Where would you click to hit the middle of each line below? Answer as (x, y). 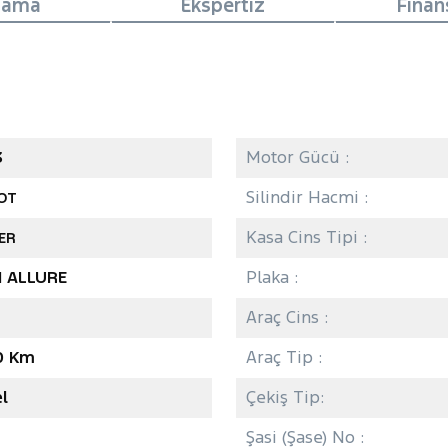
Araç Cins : (287, 316)
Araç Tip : (284, 356)
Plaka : (272, 276)
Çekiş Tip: (285, 396)
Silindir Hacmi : (307, 196)
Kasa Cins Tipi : (306, 236)
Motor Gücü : (297, 156)
